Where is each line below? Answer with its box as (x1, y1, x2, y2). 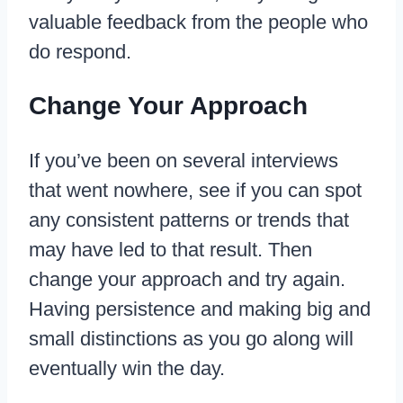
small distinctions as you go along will (29, 327, 354, 351)
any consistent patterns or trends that (29, 209, 349, 232)
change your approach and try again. (29, 268, 345, 291)
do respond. (29, 40, 131, 63)
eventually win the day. (29, 357, 225, 381)
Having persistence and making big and (29, 298, 371, 321)
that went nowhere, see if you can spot (29, 179, 362, 202)
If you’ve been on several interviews (29, 149, 338, 173)
